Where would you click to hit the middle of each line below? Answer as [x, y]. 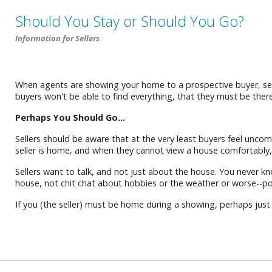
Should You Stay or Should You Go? [130, 21]
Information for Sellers [57, 38]
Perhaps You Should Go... [70, 117]
